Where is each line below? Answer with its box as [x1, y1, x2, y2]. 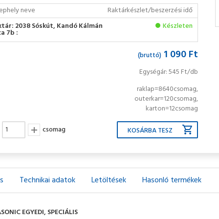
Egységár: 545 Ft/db [139, 66, 198, 78]
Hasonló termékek [142, 174, 201, 187]
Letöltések [91, 174, 126, 187]
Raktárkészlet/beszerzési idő [108, 5, 193, 16]
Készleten [163, 21, 193, 32]
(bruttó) [138, 50, 162, 61]
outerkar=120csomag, [134, 93, 198, 105]
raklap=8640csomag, [137, 84, 198, 95]
